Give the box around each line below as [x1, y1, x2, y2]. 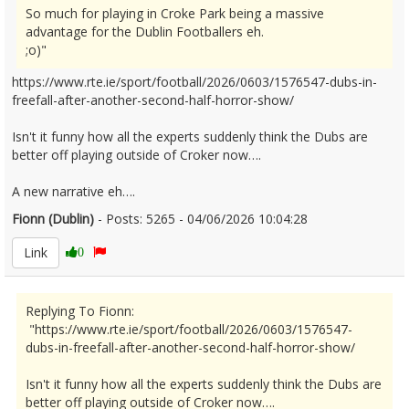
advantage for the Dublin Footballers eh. [26, 23, 264, 40]
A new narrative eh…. [12, 183, 135, 200]
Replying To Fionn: [26, 302, 134, 320]
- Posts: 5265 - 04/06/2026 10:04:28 [94, 210, 322, 227]
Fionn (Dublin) [12, 210, 94, 227]
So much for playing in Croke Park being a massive [26, 5, 324, 22]
